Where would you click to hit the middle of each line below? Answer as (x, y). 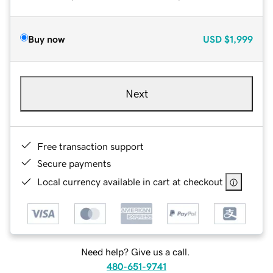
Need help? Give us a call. (135, 252)
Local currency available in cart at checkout (130, 181)
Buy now (46, 39)
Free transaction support (90, 146)
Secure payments (74, 163)
